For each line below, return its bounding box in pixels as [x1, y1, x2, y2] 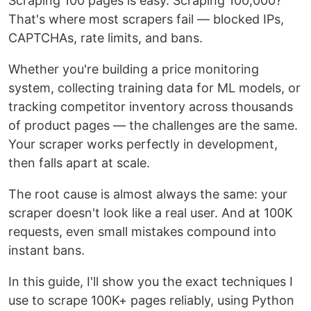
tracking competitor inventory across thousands [8, 99, 293, 115]
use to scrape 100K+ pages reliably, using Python [8, 293, 294, 308]
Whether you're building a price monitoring [8, 62, 259, 77]
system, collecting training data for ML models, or [8, 81, 301, 96]
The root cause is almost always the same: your [8, 187, 287, 202]
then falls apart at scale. [8, 155, 150, 171]
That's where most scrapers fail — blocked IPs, [8, 12, 284, 27]
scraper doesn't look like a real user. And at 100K [8, 205, 293, 221]
